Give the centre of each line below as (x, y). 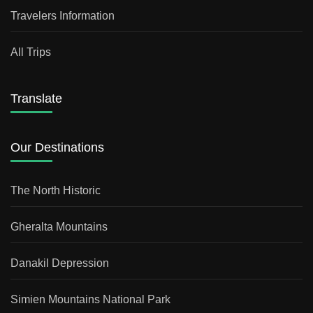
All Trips (31, 52)
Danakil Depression (60, 263)
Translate (36, 98)
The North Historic (56, 190)
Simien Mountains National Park (90, 299)
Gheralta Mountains (59, 226)
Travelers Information (63, 15)
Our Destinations (57, 147)
